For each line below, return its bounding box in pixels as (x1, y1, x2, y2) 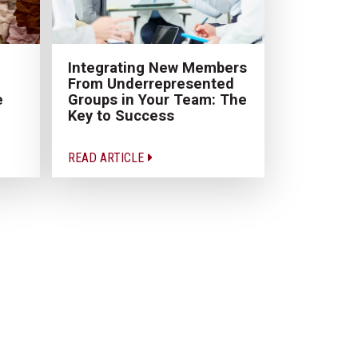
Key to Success (67, 106, 174, 124)
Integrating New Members (67, 58, 247, 76)
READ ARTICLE (67, 149, 147, 165)
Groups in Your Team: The (67, 90, 247, 108)
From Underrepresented (67, 74, 234, 92)
